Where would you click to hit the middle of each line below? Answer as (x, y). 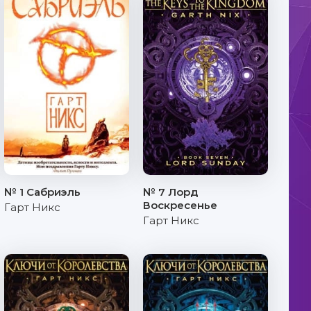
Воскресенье (180, 205)
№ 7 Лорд (170, 192)
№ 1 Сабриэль (42, 192)
